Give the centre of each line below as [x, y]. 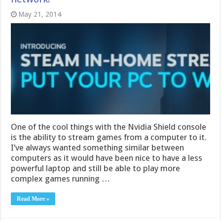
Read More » [33, 199]
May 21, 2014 [40, 14]
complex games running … [61, 179]
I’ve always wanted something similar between [98, 148]
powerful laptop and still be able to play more [96, 168]
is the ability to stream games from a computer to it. [109, 137]
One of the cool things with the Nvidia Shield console [109, 127]
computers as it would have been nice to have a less [107, 158]
